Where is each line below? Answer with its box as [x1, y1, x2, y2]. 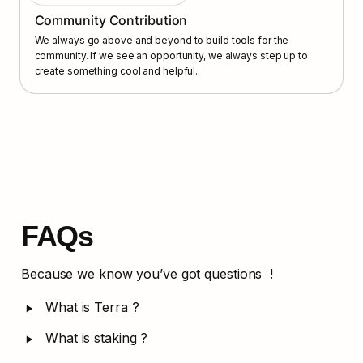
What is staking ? [45, 329, 148, 346]
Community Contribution [34, 12, 188, 29]
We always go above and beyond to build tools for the [34, 34, 289, 47]
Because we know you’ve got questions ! [21, 265, 274, 282]
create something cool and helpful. [34, 65, 199, 78]
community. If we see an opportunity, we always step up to [34, 49, 308, 62]
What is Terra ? [45, 298, 139, 315]
